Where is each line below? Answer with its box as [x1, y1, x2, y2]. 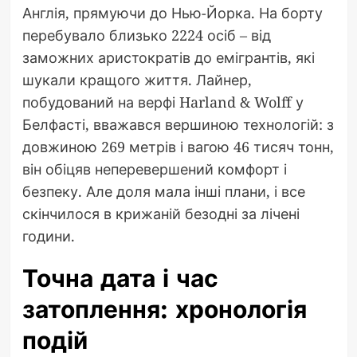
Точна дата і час [22, 261, 218, 296]
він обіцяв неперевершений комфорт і [22, 159, 287, 178]
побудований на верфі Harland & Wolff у [22, 92, 304, 112]
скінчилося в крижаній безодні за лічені [22, 203, 300, 223]
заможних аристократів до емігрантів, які [22, 47, 315, 67]
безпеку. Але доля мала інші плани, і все [22, 181, 305, 201]
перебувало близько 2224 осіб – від [22, 25, 271, 45]
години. [22, 226, 75, 245]
